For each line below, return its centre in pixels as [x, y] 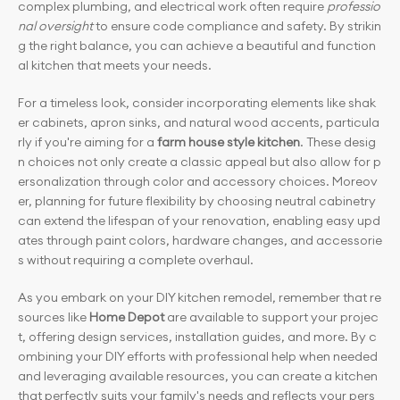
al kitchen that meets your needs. [115, 65]
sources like [54, 317]
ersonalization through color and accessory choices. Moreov [198, 181]
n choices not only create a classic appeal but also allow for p [200, 162]
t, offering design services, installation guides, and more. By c [197, 337]
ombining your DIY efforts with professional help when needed [199, 356]
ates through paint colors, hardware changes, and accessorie [200, 240]
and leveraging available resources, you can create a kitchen [199, 376]
